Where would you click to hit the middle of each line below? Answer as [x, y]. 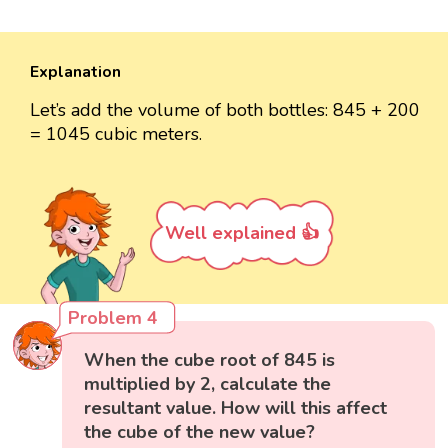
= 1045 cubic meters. [116, 133]
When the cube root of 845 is [210, 359]
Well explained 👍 [242, 232]
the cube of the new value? [200, 431]
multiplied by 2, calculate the [208, 383]
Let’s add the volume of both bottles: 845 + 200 [225, 109]
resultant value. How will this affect [236, 407]
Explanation [75, 71]
